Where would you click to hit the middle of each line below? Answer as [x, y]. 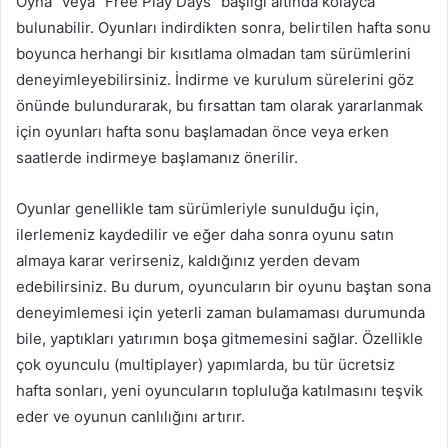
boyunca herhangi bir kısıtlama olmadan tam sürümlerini [213, 53]
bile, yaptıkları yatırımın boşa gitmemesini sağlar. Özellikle [219, 338]
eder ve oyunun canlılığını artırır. [130, 416]
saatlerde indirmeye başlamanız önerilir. [157, 157]
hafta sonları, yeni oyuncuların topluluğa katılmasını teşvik [219, 390]
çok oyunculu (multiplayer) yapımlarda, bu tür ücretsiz [205, 364]
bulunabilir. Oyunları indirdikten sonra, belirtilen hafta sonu [223, 27]
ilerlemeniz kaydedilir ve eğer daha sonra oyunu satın [205, 234]
